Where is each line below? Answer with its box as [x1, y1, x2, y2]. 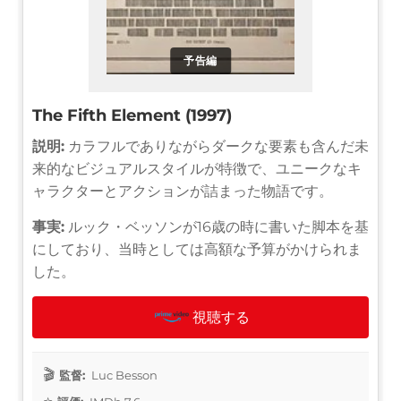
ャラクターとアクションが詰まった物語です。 [32, 182, 333, 200]
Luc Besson [89, 367, 158, 382]
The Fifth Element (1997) [32, 105, 232, 125]
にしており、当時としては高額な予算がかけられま [32, 240, 362, 258]
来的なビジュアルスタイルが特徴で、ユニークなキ [32, 159, 362, 177]
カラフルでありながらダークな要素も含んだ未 [64, 137, 369, 155]
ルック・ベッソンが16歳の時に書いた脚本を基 [64, 218, 369, 235]
